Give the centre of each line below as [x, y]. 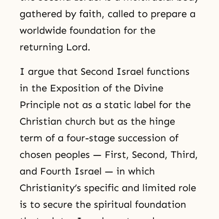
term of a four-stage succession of [99, 138]
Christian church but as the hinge [97, 121]
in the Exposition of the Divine [91, 88]
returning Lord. [55, 47]
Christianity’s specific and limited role [108, 188]
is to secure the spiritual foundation [103, 205]
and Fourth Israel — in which [87, 171]
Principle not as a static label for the [105, 105]
